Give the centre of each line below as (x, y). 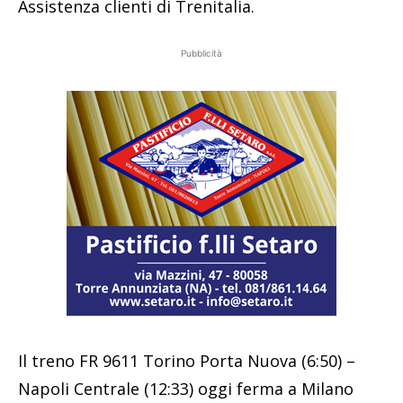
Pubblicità (201, 53)
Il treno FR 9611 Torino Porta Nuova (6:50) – (187, 360)
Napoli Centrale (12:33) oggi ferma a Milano (186, 388)
